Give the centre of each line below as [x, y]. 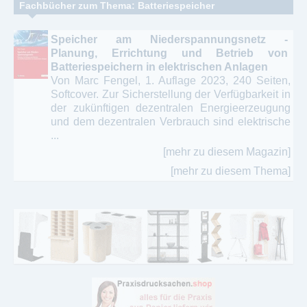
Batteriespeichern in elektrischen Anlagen [159, 67]
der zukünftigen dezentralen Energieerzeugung [171, 108]
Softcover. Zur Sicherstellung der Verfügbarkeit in [171, 95]
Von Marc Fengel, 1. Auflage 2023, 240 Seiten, [171, 81]
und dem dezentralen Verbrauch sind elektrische [171, 122]
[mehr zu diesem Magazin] [227, 152]
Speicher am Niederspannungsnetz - [169, 40]
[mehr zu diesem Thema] [231, 171]
